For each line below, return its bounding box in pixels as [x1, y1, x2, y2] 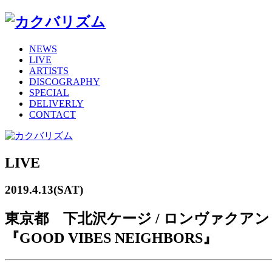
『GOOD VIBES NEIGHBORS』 [5, 229, 217, 246]
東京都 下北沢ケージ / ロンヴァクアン [5, 210, 270, 226]
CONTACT [29, 109, 76, 120]
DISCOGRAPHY [29, 76, 100, 87]
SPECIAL [29, 87, 69, 98]
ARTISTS [29, 65, 69, 76]
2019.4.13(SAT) [5, 183, 83, 196]
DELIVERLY [29, 98, 84, 109]
